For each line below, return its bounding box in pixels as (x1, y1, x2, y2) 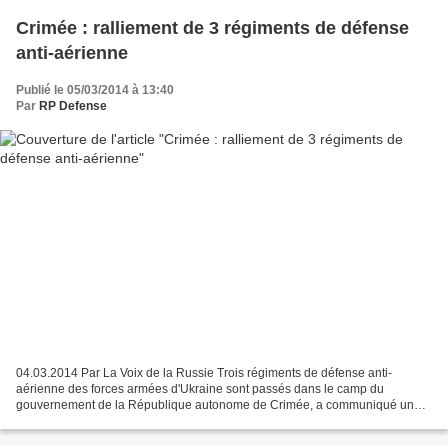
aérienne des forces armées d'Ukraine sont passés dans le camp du (16, 382, 384, 397)
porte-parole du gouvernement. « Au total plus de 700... (16, 414, 315, 429)
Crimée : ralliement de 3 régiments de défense (16, 17, 409, 38)
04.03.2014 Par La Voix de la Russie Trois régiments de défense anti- (16, 366, 392, 381)
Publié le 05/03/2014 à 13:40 (16, 82, 174, 97)
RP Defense (39, 98, 107, 113)
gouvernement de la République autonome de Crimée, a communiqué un (16, 398, 414, 413)
